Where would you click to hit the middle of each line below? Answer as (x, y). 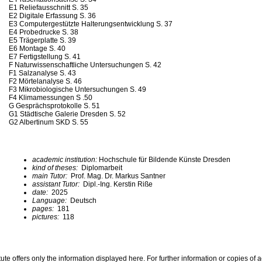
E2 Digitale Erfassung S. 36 (52, 15)
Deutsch (83, 200)
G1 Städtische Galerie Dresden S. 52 (67, 114)
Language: (51, 200)
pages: (44, 208)
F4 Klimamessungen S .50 (51, 97)
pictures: (46, 217)
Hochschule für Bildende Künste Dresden (165, 159)
